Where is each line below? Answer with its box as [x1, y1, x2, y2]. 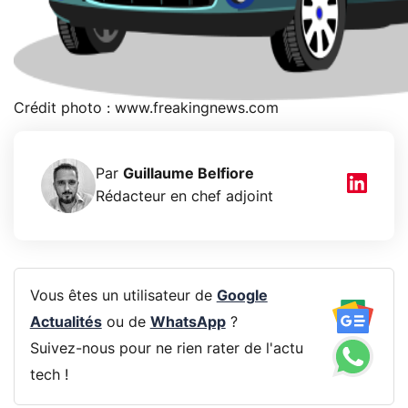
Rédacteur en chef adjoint [96, 189, 273, 204]
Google [216, 289, 268, 304]
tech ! [29, 368, 68, 383]
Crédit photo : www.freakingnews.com [14, 100, 279, 116]
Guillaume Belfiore [123, 166, 254, 181]
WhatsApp [149, 315, 226, 331]
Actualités [29, 315, 102, 331]
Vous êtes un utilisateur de [29, 289, 217, 304]
